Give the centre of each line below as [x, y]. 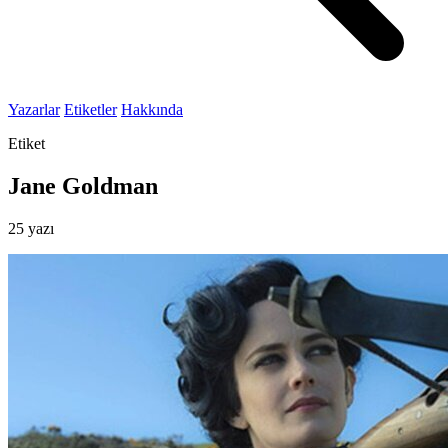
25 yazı [31, 228]
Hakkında [152, 109]
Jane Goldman [83, 185]
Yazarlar [34, 109]
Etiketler [90, 109]
